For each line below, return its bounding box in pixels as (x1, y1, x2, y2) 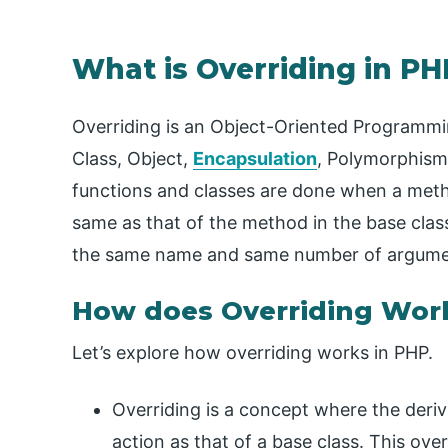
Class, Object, (72, 148, 193, 170)
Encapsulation (193, 148, 317, 170)
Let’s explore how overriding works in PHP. (72, 342, 433, 364)
